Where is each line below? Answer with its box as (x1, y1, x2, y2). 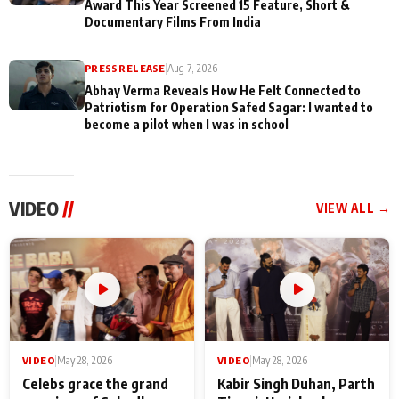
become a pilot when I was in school (85, 115, 289, 132)
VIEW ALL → (316, 199, 390, 216)
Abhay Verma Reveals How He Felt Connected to (85, 81, 361, 98)
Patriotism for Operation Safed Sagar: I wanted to (85, 98, 373, 115)
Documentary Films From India (85, 12, 261, 29)
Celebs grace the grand (22, 375, 168, 393)
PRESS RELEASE (85, 61, 166, 74)
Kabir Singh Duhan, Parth (217, 375, 375, 393)
